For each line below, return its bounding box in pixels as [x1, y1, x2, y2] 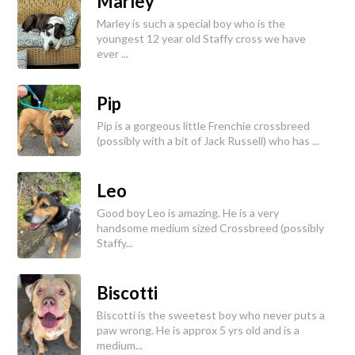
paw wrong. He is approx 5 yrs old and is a [97, 323, 300, 338]
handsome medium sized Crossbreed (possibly [97, 221, 324, 235]
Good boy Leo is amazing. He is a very [97, 206, 279, 220]
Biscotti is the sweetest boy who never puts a [97, 308, 325, 323]
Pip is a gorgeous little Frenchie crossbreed [97, 119, 310, 133]
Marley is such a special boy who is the [97, 17, 285, 31]
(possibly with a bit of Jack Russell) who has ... [97, 134, 319, 148]
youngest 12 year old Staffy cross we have [97, 32, 306, 46]
